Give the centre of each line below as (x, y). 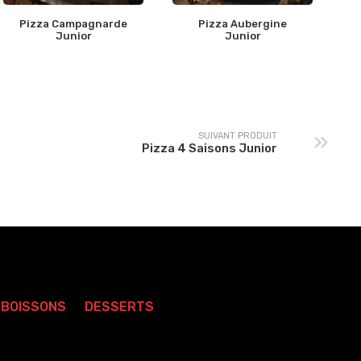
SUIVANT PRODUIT (238, 135)
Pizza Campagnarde (74, 24)
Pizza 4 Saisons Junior (210, 148)
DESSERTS (119, 307)
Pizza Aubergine (243, 24)
